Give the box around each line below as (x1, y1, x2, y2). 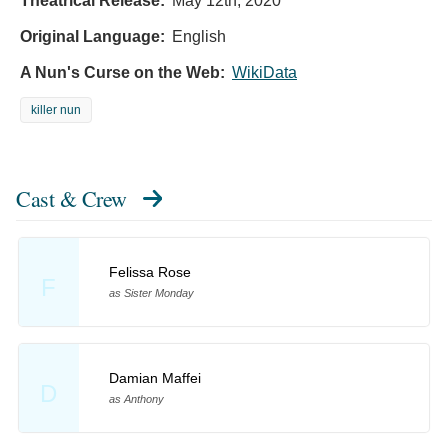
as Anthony (108, 393, 164, 406)
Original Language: (20, 27, 165, 45)
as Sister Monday (108, 287, 194, 300)
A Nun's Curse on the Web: (20, 63, 225, 81)
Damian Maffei (108, 370, 201, 387)
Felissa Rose (108, 264, 191, 281)
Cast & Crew (16, 183, 127, 213)
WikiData (232, 63, 297, 81)
